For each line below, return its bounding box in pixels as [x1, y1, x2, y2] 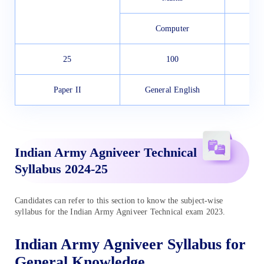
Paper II [53, 85, 82, 94]
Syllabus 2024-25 [15, 161, 108, 176]
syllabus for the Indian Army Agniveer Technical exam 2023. [15, 207, 226, 216]
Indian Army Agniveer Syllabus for [15, 236, 246, 253]
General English [144, 85, 200, 94]
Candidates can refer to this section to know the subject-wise [15, 196, 223, 205]
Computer [155, 24, 190, 33]
